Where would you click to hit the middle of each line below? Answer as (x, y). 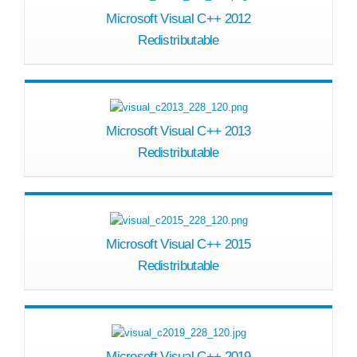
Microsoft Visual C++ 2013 (178, 131)
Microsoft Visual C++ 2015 (178, 244)
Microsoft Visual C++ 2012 (178, 18)
